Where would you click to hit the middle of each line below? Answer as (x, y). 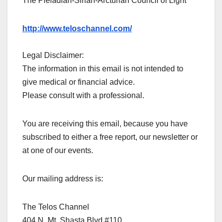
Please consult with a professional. (83, 96)
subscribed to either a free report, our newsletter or (110, 137)
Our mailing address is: (63, 179)
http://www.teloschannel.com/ (77, 29)
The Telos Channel (56, 207)
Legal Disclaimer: (53, 55)
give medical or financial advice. (79, 82)
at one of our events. (58, 151)
